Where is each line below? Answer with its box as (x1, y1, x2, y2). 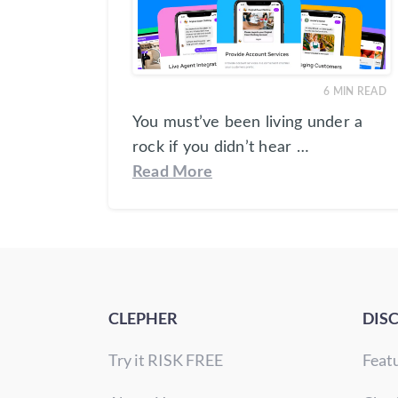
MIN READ (332, 86, 386, 98)
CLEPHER (108, 308, 178, 329)
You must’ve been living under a (131, 115, 363, 131)
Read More (131, 164, 213, 180)
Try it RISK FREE (108, 350, 223, 370)
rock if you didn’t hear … (131, 139, 309, 155)
